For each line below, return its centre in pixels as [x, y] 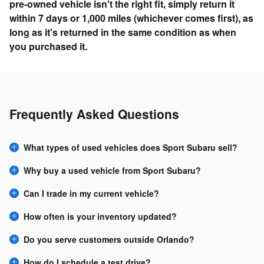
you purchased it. [48, 46]
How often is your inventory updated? [100, 216]
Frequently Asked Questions [94, 113]
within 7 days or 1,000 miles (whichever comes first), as [131, 18]
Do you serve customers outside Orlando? [109, 239]
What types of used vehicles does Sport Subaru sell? [131, 147]
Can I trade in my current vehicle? [91, 193]
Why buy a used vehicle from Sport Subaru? [112, 170]
